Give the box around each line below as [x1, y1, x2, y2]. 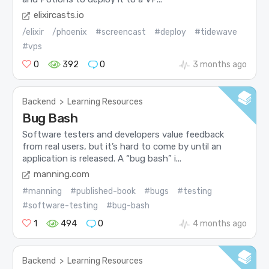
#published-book [70, 186, 136, 197]
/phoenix [52, 27, 88, 38]
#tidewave [195, 27, 238, 38]
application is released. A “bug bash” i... [22, 153, 182, 164]
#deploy [154, 27, 187, 38]
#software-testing [22, 201, 98, 211]
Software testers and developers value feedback [22, 128, 225, 140]
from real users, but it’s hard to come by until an [22, 141, 222, 152]
